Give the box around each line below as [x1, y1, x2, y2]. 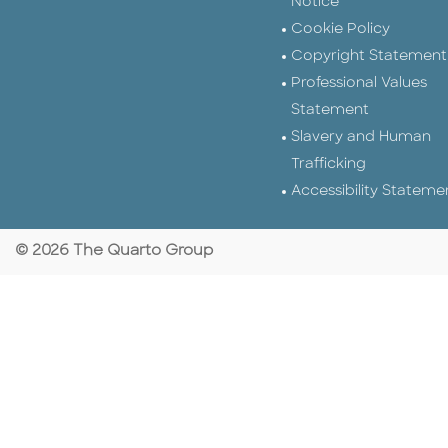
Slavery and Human [291, 130, 431, 146]
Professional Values [291, 76, 427, 92]
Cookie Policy [291, 22, 390, 38]
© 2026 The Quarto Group [15, 244, 213, 260]
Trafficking [291, 157, 366, 173]
